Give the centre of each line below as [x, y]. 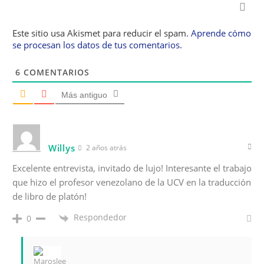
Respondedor [100, 217]
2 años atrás [106, 148]
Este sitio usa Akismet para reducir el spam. [102, 33]
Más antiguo [84, 95]
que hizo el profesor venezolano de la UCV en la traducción [132, 182]
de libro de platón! [49, 197]
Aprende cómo [221, 33]
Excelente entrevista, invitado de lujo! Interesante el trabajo [132, 168]
